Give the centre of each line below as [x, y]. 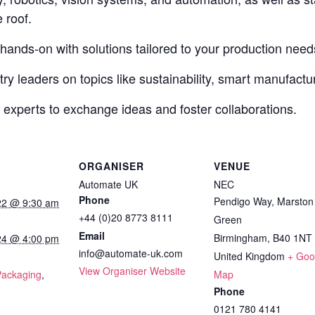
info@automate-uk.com [131, 253]
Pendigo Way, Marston [264, 201]
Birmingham [240, 237]
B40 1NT [292, 237]
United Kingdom [249, 256]
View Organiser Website [132, 270]
